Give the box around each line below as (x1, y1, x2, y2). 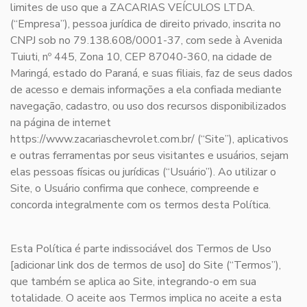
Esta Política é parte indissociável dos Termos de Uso (10, 241, 271, 257)
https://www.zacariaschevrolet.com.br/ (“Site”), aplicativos (10, 132, 288, 147)
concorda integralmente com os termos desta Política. (10, 197, 271, 213)
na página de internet (10, 115, 111, 131)
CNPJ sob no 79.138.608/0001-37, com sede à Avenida (10, 33, 282, 49)
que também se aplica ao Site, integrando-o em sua (10, 274, 256, 290)
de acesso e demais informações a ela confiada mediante (10, 82, 282, 98)
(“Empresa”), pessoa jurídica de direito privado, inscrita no (10, 16, 281, 32)
